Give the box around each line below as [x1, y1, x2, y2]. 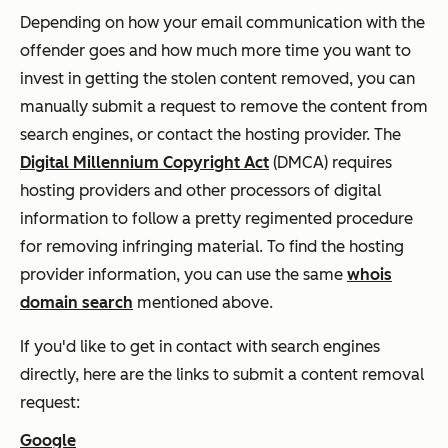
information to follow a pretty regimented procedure [20, 208, 413, 228]
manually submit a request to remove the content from [20, 96, 428, 116]
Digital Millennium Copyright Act [20, 152, 269, 172]
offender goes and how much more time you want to [20, 40, 411, 60]
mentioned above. [133, 292, 277, 312]
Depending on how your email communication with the [20, 12, 425, 32]
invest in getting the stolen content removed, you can [20, 68, 415, 88]
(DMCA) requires [269, 152, 392, 172]
